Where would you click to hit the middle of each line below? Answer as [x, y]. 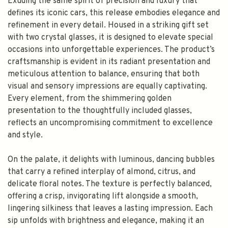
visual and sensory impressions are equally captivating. [107, 87]
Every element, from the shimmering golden [90, 99]
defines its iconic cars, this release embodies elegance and [114, 13]
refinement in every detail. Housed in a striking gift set [108, 25]
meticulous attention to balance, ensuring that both [104, 74]
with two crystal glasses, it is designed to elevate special [110, 38]
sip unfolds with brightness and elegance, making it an [106, 221]
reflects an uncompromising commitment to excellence [110, 123]
